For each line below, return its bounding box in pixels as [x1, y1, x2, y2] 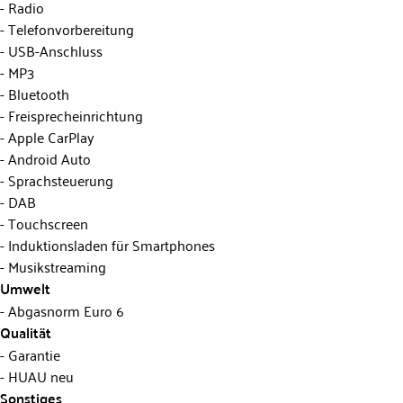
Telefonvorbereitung [4, 15, 134, 41]
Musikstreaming [4, 253, 106, 279]
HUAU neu [4, 363, 74, 389]
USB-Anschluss [4, 37, 103, 63]
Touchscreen [4, 210, 88, 236]
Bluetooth [4, 80, 69, 106]
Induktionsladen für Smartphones [4, 231, 215, 257]
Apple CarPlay [4, 123, 94, 149]
